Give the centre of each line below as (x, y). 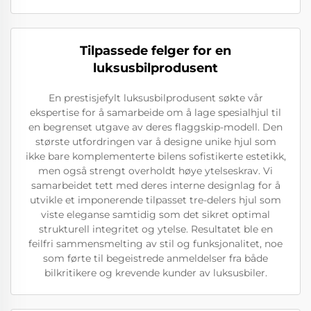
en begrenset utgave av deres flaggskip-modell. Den (155, 127)
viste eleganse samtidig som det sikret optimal (155, 214)
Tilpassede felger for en (155, 50)
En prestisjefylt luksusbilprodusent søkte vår (155, 98)
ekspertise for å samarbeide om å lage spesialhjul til (155, 112)
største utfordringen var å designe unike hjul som (155, 141)
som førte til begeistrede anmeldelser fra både (155, 258)
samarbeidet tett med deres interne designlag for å (155, 185)
